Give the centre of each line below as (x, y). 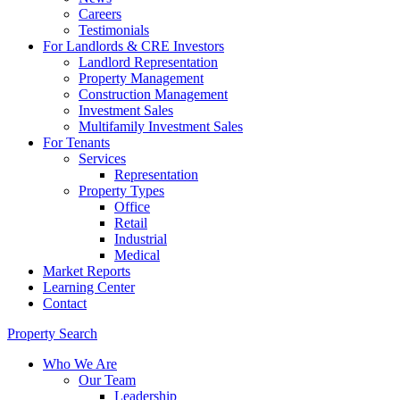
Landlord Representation (148, 62)
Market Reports (87, 271)
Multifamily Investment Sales (161, 127)
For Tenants (76, 143)
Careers (100, 14)
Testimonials (114, 30)
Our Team (107, 380)
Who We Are (80, 364)
